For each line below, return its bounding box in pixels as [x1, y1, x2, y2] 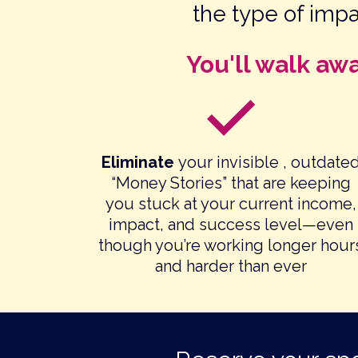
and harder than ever [154, 257, 307, 276]
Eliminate [101, 153, 178, 173]
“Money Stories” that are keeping [110, 173, 351, 193]
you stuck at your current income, [105, 194, 356, 214]
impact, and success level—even [108, 215, 353, 235]
